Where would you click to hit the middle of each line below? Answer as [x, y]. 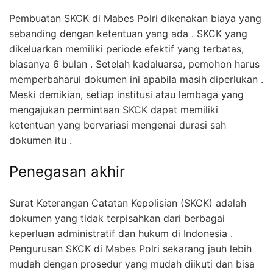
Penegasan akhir [67, 171]
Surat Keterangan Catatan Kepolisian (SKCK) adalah [128, 203]
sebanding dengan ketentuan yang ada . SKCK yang [128, 33]
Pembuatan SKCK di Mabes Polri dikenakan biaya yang [135, 18]
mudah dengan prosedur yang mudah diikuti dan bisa [132, 264]
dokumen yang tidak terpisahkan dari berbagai [117, 218]
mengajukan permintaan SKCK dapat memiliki [114, 109]
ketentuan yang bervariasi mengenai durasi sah [118, 125]
